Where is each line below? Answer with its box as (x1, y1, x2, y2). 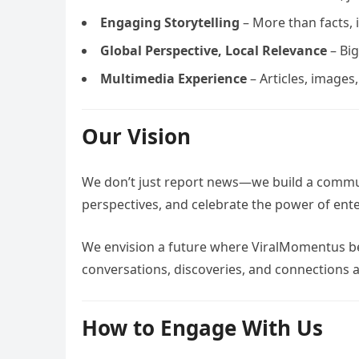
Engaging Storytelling (100, 14, 240, 31)
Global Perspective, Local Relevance (100, 42, 327, 59)
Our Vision (82, 122, 191, 151)
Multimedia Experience (100, 70, 247, 87)
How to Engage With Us (82, 313, 323, 342)
